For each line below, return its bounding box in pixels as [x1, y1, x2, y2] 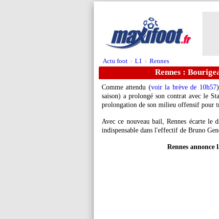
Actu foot [103, 57, 128, 65]
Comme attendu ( [102, 84, 151, 91]
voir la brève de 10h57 [151, 84, 217, 91]
